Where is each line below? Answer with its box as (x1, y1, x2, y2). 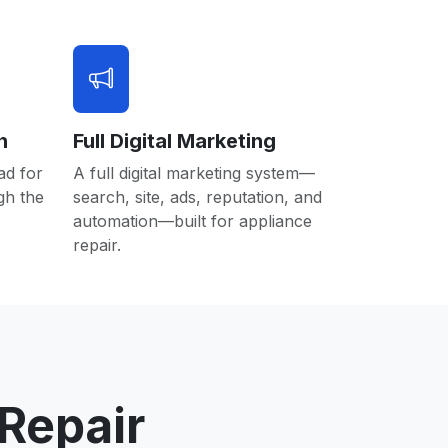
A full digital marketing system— (73, 163, 315, 183)
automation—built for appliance (73, 211, 312, 231)
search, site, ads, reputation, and (73, 187, 322, 207)
